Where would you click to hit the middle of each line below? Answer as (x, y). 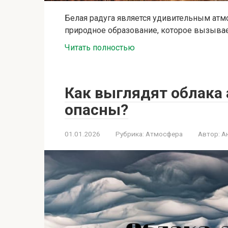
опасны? (96, 109)
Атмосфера (164, 134)
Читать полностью (100, 47)
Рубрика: (130, 134)
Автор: (209, 134)
